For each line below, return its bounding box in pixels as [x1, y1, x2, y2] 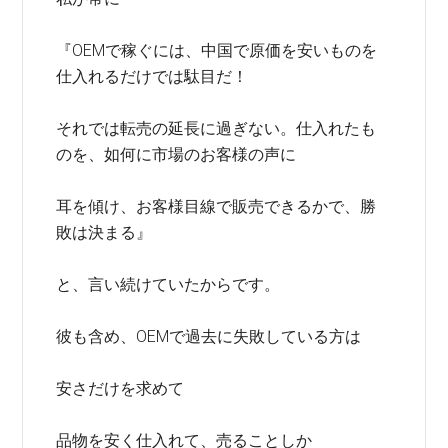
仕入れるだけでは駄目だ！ [56, 67, 249, 86]
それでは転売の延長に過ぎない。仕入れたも [56, 119, 377, 138]
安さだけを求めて [56, 379, 185, 398]
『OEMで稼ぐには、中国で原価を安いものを [56, 41, 378, 60]
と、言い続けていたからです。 [56, 275, 281, 294]
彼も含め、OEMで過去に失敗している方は [56, 327, 362, 346]
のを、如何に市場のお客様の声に [56, 145, 297, 164]
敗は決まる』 [56, 223, 153, 242]
